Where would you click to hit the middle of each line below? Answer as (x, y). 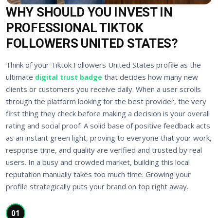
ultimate (20, 77)
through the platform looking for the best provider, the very (106, 101)
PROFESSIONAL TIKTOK (75, 28)
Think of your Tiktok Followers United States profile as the (103, 65)
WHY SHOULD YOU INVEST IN (89, 12)
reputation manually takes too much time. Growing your (98, 174)
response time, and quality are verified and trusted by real (104, 150)
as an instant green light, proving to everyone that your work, (109, 138)
